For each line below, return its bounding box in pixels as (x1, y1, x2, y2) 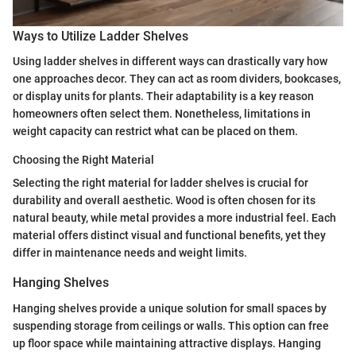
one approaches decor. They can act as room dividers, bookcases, (13, 72, 341, 86)
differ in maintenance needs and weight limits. (13, 246, 247, 260)
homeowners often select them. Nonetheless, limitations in (13, 107, 311, 121)
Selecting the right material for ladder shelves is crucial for (13, 176, 308, 190)
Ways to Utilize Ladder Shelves (13, 29, 188, 44)
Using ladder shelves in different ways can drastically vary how (13, 55, 327, 68)
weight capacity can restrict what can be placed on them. (13, 125, 298, 138)
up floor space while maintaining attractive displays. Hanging (13, 336, 321, 350)
